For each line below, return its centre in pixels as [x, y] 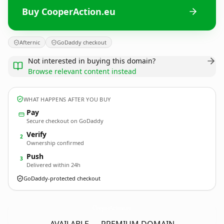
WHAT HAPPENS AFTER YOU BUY [67, 99]
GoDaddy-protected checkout [62, 178]
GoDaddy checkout [82, 42]
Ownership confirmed [55, 143]
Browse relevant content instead [82, 71]
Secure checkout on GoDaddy [65, 121]
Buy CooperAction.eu [69, 11]
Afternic [30, 42]
